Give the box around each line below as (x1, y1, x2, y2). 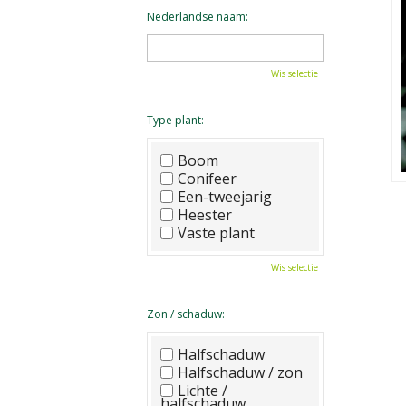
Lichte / (178, 381, 227, 401)
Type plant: (147, 112, 204, 128)
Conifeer (178, 169, 237, 188)
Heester (178, 205, 232, 225)
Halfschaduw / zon (178, 362, 303, 382)
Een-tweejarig (178, 187, 272, 207)
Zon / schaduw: (147, 306, 225, 322)
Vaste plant (178, 223, 255, 243)
